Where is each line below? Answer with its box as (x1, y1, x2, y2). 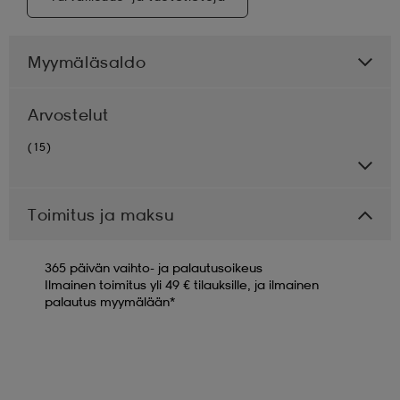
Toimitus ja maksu (28, 204, 175, 224)
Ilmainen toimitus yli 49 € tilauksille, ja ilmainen (45, 276, 319, 292)
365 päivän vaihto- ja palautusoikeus (45, 259, 262, 275)
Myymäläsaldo (28, 51, 146, 71)
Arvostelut (28, 104, 109, 124)
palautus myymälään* (45, 293, 175, 309)
